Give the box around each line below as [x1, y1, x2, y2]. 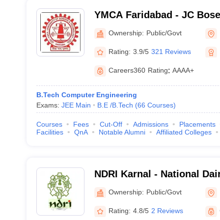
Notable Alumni [98, 128, 145, 136]
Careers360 [108, 66, 145, 74]
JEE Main [61, 101, 91, 109]
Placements [179, 120, 216, 128]
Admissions [133, 120, 168, 128]
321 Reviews [151, 47, 191, 55]
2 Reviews [151, 207, 183, 215]
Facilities [36, 128, 63, 136]
